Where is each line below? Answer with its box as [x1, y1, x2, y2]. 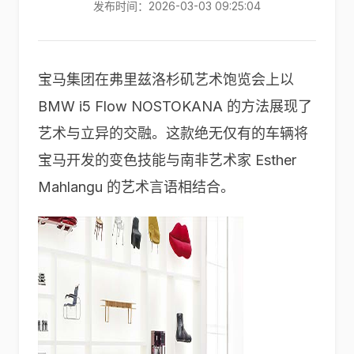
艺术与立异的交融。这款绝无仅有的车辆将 [38, 125, 308, 141]
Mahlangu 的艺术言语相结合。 [38, 179, 235, 195]
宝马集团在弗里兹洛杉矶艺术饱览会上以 [38, 71, 294, 88]
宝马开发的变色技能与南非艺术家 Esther [38, 152, 296, 168]
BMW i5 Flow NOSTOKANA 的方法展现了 [38, 98, 312, 115]
